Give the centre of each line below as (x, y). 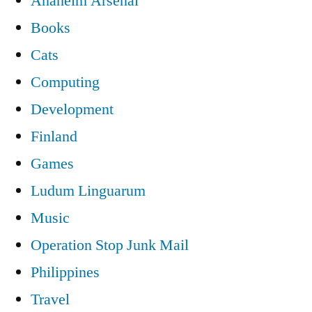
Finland (54, 136)
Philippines (65, 272)
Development (72, 109)
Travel (50, 299)
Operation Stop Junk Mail (110, 245)
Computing (65, 82)
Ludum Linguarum (88, 190)
